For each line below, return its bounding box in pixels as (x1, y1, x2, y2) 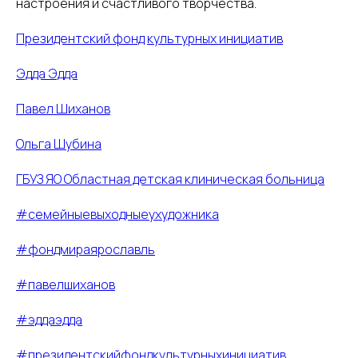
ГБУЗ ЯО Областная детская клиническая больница (16, 170, 324, 188)
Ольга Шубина (16, 135, 101, 153)
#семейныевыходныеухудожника (16, 205, 219, 223)
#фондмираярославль (16, 241, 155, 258)
